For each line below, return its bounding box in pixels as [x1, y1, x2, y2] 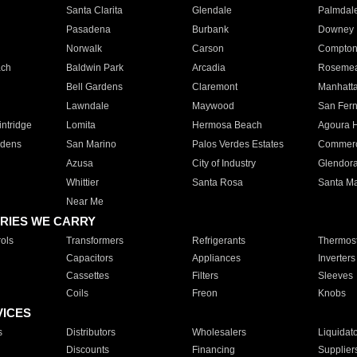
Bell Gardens [65, 81, 123, 92]
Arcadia [191, 62, 226, 73]
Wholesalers [191, 327, 246, 338]
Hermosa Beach [191, 120, 262, 131]
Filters [191, 270, 218, 281]
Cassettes [65, 270, 109, 281]
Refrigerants [191, 235, 245, 246]
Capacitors [65, 253, 113, 264]
